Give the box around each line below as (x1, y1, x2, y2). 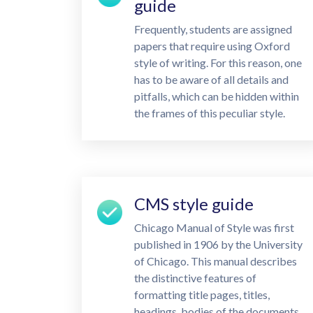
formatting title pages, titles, (134, 288, 270, 301)
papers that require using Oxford (134, 39, 290, 52)
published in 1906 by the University (134, 238, 303, 251)
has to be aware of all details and (134, 73, 289, 86)
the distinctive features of (134, 271, 256, 284)
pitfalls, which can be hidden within (134, 89, 299, 103)
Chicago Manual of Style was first (134, 221, 294, 234)
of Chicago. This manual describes (134, 254, 297, 268)
